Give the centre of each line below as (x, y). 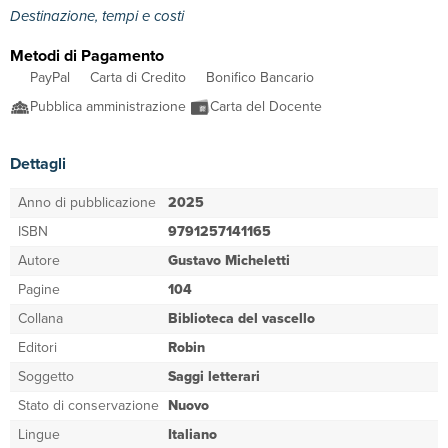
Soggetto (46, 376)
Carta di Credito (138, 77)
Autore (39, 260)
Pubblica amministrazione (110, 106)
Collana (40, 318)
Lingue (39, 434)
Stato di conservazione (88, 405)
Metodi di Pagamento (87, 55)
